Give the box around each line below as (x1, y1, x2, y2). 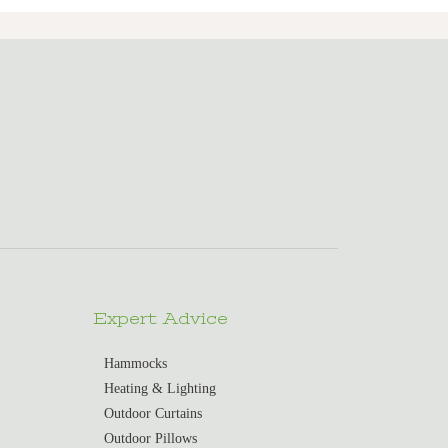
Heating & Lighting (103, 380, 216, 396)
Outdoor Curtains (103, 405, 202, 421)
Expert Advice (93, 310, 229, 329)
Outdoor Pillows (103, 430, 197, 446)
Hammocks (103, 355, 167, 371)
